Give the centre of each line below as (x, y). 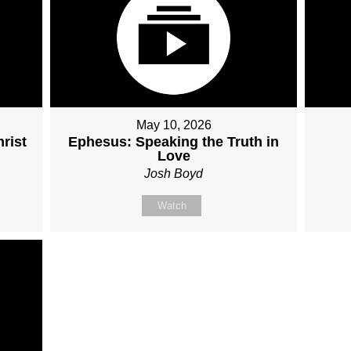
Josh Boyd (174, 173)
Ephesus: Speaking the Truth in (174, 141)
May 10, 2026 (174, 125)
